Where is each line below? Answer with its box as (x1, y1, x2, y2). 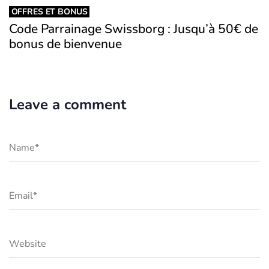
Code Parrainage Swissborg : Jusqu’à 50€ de (9, 20, 258, 38)
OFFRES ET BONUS (11, 6, 88, 18)
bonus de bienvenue (9, 35, 122, 53)
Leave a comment (9, 94, 126, 114)
